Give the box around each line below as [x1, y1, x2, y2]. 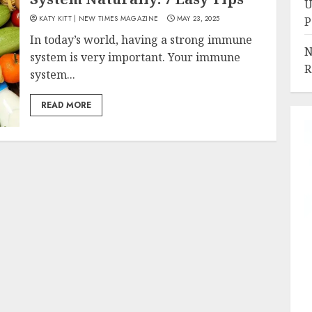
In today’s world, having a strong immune [30, 31, 253, 47]
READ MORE [41, 98, 92, 111]
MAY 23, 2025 [176, 13, 220, 24]
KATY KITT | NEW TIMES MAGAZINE [39, 13, 159, 24]
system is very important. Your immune [30, 49, 241, 65]
